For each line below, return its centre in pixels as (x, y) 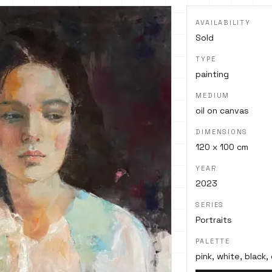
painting (212, 74)
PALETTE (213, 241)
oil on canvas (223, 110)
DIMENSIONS (222, 132)
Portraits (214, 220)
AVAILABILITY (223, 22)
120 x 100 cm (222, 147)
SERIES (210, 205)
